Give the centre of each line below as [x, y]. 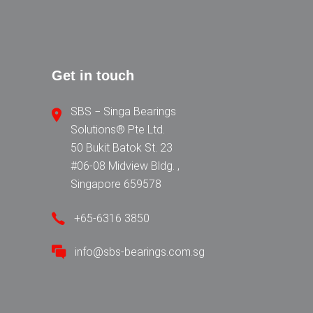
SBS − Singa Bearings [123, 111]
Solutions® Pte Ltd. [117, 130]
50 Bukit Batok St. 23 [121, 148]
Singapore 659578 [116, 184]
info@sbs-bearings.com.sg [139, 252]
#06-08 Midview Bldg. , [125, 166]
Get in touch [93, 75]
